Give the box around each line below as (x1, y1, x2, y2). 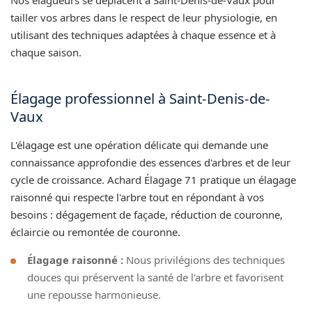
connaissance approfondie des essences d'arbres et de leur (10, 155, 290, 169)
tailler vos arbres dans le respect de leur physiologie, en (10, 10, 277, 24)
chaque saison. (10, 45, 81, 59)
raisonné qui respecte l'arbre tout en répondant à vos (10, 189, 264, 204)
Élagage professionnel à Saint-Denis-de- (10, 88, 270, 108)
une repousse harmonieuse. (27, 287, 161, 302)
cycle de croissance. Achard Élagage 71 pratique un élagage (10, 172, 296, 187)
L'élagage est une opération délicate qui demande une (10, 137, 268, 152)
